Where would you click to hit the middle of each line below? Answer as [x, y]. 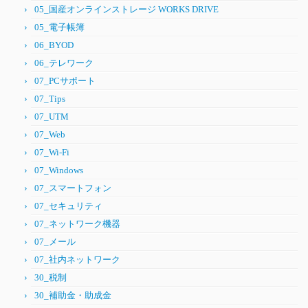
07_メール [55, 242]
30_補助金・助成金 [73, 296]
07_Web [50, 135]
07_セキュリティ [68, 206]
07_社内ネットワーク [77, 260]
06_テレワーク [64, 63]
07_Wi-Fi [52, 153]
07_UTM [52, 117]
